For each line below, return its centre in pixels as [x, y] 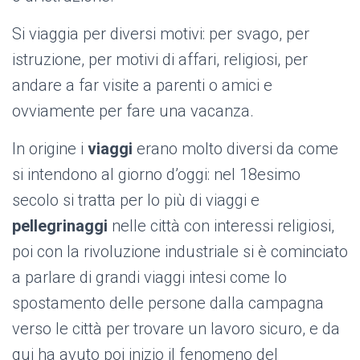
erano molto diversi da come [235, 149]
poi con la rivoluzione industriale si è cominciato [180, 252]
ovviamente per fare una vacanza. [133, 111]
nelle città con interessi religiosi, [221, 226]
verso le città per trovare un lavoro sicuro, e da [176, 329]
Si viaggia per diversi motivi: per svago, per [161, 34]
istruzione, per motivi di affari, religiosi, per [160, 59]
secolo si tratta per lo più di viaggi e [136, 200]
